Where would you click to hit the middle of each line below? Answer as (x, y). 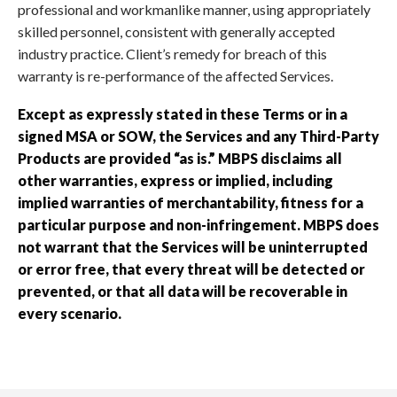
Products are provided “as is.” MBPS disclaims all (180, 158)
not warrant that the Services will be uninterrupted (193, 246)
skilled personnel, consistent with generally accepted (176, 31)
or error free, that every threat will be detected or (191, 269)
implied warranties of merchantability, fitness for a (191, 202)
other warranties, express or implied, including (175, 180)
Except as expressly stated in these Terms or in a (183, 113)
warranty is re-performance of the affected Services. (175, 76)
